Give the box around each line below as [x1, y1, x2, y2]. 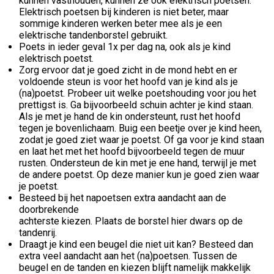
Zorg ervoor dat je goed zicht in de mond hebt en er [19, 64, 237, 76]
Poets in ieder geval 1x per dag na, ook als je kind [19, 40, 231, 53]
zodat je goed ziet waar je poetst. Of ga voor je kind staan [19, 133, 264, 146]
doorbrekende [19, 203, 79, 215]
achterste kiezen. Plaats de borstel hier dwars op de [19, 215, 243, 227]
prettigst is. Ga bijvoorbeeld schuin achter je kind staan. [19, 98, 253, 111]
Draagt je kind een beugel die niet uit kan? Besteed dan [19, 238, 253, 250]
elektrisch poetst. [19, 52, 94, 64]
